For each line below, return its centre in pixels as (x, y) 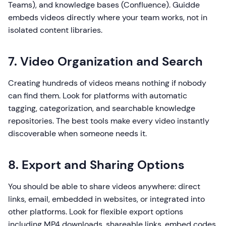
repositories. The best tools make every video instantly (109, 121)
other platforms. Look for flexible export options (96, 212)
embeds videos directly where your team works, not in (108, 18)
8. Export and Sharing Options (96, 165)
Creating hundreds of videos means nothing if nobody (107, 83)
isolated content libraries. (55, 30)
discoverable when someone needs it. (77, 134)
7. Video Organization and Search (105, 62)
